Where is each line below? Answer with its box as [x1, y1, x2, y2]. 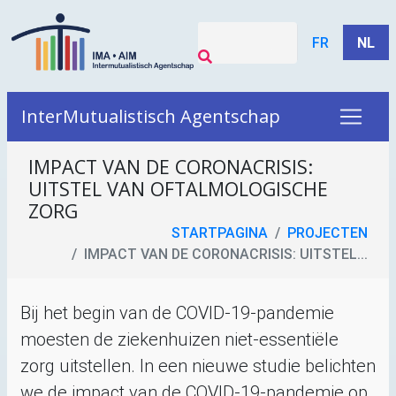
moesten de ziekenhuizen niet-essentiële [20, 328, 339, 350]
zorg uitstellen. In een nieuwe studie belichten [20, 354, 376, 377]
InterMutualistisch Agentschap [21, 104, 280, 128]
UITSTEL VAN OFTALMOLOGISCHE [28, 176, 328, 202]
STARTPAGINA [171, 224, 268, 241]
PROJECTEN [287, 224, 368, 241]
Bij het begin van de [20, 301, 176, 324]
